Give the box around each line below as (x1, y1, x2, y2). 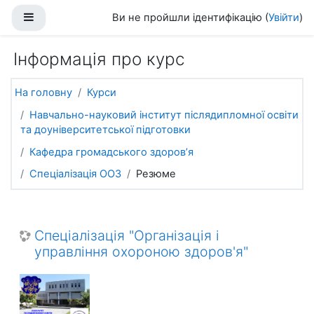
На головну (15, 86, 72, 100)
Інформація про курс (13, 48, 185, 69)
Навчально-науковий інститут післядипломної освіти (29, 108, 299, 121)
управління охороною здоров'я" (34, 243, 248, 260)
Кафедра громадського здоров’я (29, 145, 193, 158)
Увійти (268, 11, 299, 24)
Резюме (136, 168, 176, 181)
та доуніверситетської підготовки (20, 123, 191, 136)
